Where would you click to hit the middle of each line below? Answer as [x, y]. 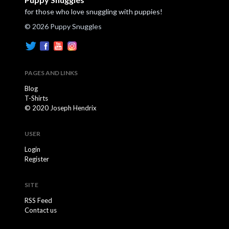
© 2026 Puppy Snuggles [63, 26]
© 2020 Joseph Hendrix [61, 108]
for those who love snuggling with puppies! [94, 12]
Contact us [41, 210]
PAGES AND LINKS [51, 73]
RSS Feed [38, 200]
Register [37, 159]
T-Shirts [36, 98]
